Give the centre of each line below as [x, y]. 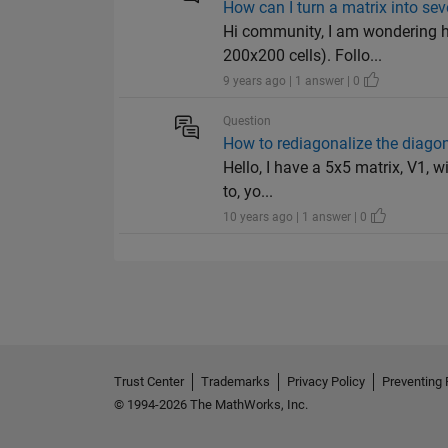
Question [247, 121]
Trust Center [149, 382]
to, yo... [248, 192]
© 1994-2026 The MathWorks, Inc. [211, 405]
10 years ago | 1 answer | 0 [297, 217]
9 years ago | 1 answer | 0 [293, 81]
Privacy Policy [326, 382]
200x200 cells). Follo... [303, 56]
